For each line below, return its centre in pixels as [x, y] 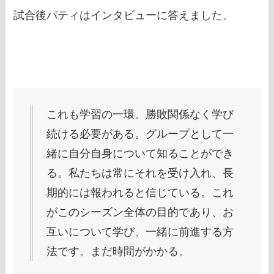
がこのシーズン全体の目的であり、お [140, 213]
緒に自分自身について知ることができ [140, 154]
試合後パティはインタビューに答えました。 [124, 15]
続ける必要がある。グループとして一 [140, 134]
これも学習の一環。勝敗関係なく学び [140, 115]
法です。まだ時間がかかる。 [118, 252]
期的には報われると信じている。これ [140, 193]
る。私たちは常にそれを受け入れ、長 [140, 173]
